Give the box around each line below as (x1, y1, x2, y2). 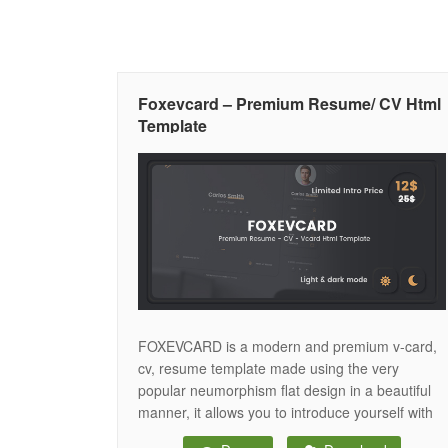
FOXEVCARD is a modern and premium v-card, (138, 335, 437, 356)
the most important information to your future (138, 423, 421, 444)
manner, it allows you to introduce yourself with (138, 401, 433, 422)
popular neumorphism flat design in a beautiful (138, 379, 431, 400)
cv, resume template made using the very (138, 357, 399, 378)
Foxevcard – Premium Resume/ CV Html (138, 92, 441, 115)
